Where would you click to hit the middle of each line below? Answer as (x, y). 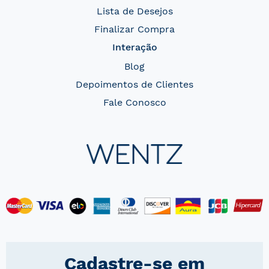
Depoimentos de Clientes (134, 84)
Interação (134, 47)
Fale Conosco (134, 102)
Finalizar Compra (134, 29)
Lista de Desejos (134, 11)
